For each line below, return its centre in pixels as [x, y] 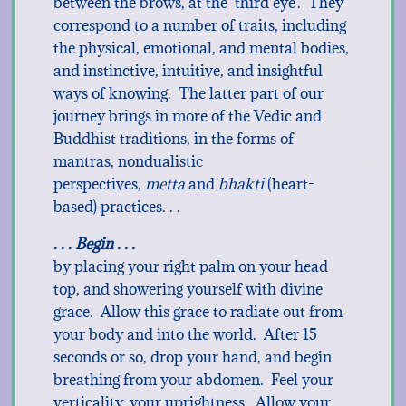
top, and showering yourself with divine [188, 289]
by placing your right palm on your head [190, 266]
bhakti [241, 184]
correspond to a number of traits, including [199, 25]
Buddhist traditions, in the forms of [173, 139]
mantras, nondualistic [128, 161]
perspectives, [99, 184]
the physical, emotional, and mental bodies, [201, 48]
